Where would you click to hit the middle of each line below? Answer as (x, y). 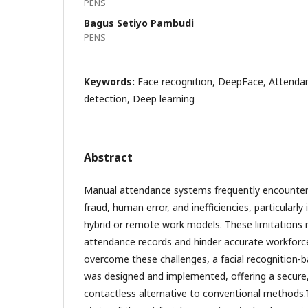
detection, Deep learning (139, 98)
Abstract (108, 157)
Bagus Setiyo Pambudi (139, 23)
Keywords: (111, 81)
